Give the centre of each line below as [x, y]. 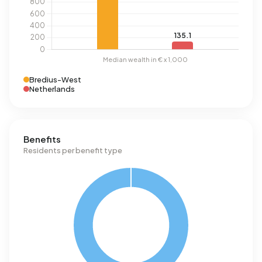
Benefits [42, 139]
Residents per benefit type [73, 150]
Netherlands [52, 89]
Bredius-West [55, 80]
